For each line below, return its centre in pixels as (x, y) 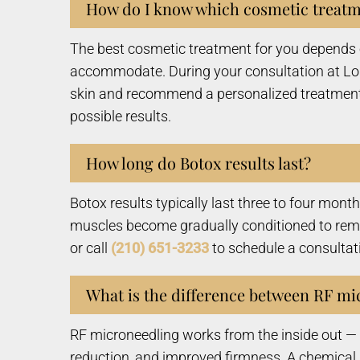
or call (90, 248)
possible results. (121, 116)
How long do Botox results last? (198, 163)
